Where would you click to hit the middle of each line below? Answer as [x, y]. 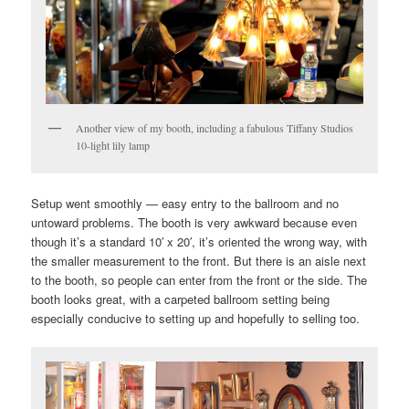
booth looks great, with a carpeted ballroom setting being [181, 299]
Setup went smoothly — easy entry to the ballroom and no [185, 203]
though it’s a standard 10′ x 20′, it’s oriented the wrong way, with [199, 241]
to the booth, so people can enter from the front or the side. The [199, 279]
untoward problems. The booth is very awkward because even [194, 222]
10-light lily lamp [113, 146]
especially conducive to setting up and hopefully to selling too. [196, 318]
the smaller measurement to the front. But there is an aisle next [199, 260]
